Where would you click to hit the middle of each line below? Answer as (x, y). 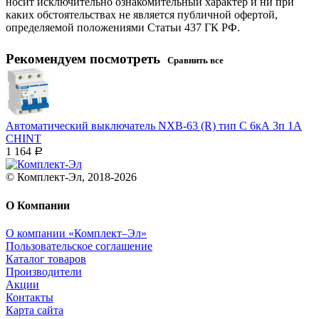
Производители (44, 271)
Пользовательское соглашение (79, 246)
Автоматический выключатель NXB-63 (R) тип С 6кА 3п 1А (154, 126)
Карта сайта (35, 310)
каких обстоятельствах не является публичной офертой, (142, 15)
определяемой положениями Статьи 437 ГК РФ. (123, 28)
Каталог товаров (46, 258)
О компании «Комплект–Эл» (76, 233)
